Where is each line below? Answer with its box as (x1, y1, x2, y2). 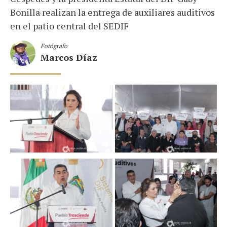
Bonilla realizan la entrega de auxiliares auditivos (10, 6, 215, 18)
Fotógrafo (41, 42, 67, 50)
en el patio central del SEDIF (10, 19, 129, 32)
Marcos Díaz (41, 51, 97, 64)
